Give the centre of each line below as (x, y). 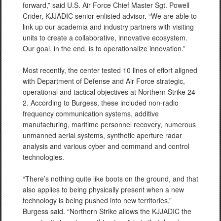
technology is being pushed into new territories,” (97, 200)
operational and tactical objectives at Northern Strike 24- (110, 92)
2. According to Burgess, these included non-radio (101, 103)
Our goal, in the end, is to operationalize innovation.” (104, 48)
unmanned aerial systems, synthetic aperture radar (102, 135)
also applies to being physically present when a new (103, 189)
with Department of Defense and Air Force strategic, (104, 81)
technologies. (43, 157)
